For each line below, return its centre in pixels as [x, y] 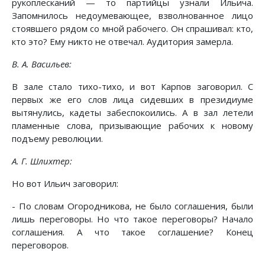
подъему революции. [57, 139]
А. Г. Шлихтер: [42, 161]
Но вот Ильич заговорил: [65, 184]
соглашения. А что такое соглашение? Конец [132, 232]
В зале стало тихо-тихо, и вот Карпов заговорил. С [132, 87]
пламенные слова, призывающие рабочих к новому [132, 126]
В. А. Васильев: [42, 64]
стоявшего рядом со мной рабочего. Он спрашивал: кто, [132, 29]
